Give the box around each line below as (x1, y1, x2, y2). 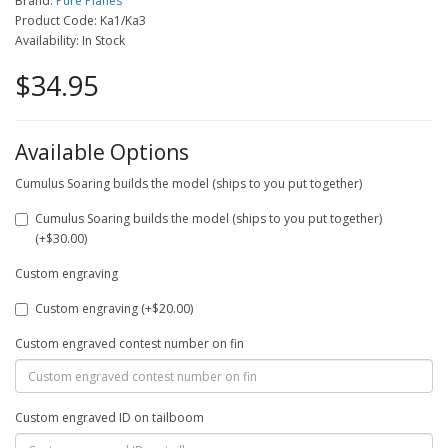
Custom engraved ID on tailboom (15, 409, 204, 426)
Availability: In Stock (15, 32, 125, 49)
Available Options (15, 138, 189, 166)
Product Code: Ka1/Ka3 (15, 12, 146, 29)
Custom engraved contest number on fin (15, 335, 244, 352)
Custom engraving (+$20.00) (35, 300, 193, 317)
